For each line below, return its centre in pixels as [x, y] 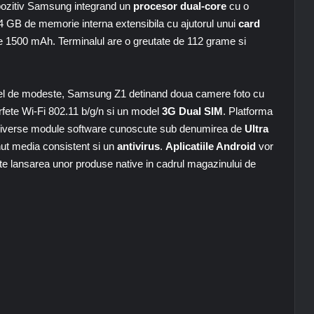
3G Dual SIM [191, 111]
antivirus [138, 146]
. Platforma [248, 111]
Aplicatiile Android [211, 146]
